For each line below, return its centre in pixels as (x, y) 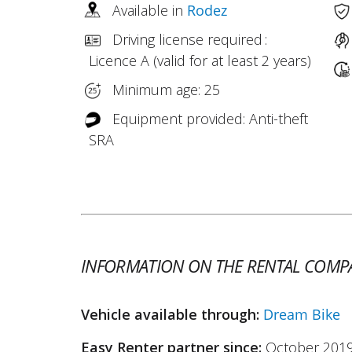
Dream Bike (302, 314)
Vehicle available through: (172, 314)
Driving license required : (190, 39)
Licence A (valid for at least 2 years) (200, 60)
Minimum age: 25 (167, 89)
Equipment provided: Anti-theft (211, 118)
